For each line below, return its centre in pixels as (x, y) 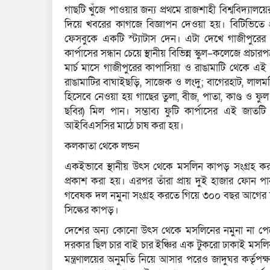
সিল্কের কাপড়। (92, 210)
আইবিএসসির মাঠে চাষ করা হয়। (124, 126)
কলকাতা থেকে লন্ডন (102, 146)
